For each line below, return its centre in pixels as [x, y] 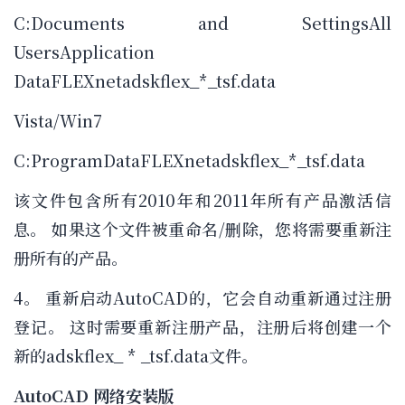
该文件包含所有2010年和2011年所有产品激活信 [202, 200]
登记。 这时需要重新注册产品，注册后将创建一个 [202, 327]
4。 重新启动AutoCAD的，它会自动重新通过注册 [202, 298]
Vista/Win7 [58, 121]
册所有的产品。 [71, 258]
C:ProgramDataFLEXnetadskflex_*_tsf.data [189, 160]
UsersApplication [84, 52]
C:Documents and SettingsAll [202, 23]
